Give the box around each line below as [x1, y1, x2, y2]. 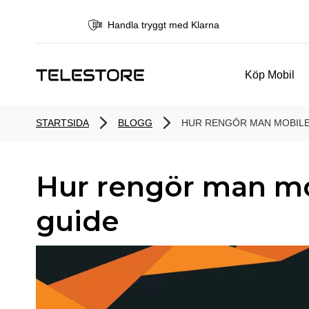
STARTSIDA [36, 117, 89, 128]
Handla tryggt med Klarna [105, 19, 220, 30]
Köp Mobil [245, 68, 295, 81]
